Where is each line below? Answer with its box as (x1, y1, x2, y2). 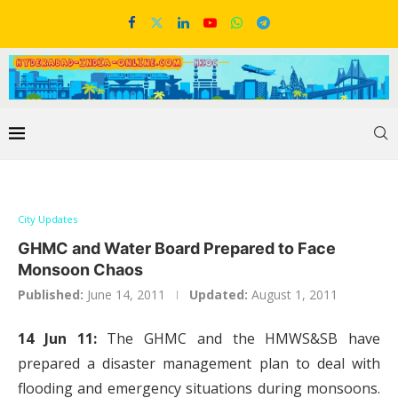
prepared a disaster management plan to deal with (18, 354, 380, 374)
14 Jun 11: (18, 329, 97, 349)
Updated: (189, 286, 248, 304)
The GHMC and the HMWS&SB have (96, 329, 380, 349)
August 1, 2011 (251, 286, 338, 304)
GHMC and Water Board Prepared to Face (18, 239, 336, 259)
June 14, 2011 (87, 286, 165, 304)
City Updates (18, 212, 77, 227)
